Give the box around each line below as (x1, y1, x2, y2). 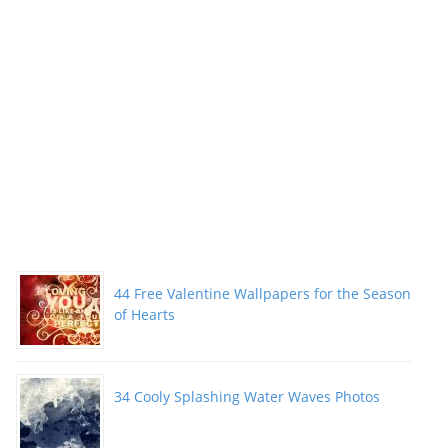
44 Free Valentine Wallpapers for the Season (114, 284, 411, 304)
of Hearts (114, 305, 175, 325)
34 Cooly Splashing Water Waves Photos (114, 387, 380, 407)
